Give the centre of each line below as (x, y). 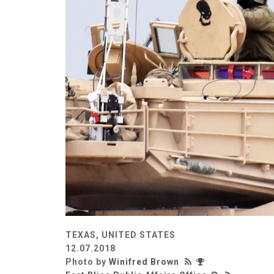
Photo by (87, 262)
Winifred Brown (144, 262)
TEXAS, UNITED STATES (120, 235)
